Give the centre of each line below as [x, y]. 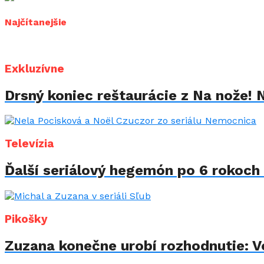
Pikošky [26, 219]
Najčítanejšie [36, 22]
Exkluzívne [34, 69]
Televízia [29, 144]
